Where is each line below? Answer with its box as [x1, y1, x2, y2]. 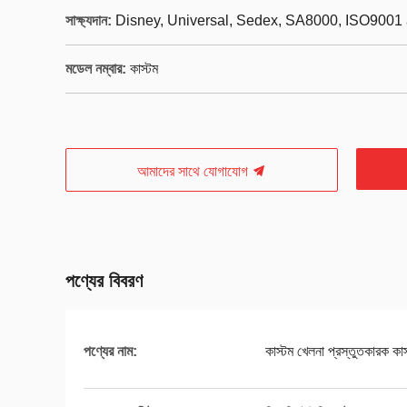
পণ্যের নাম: [84, 343, 137, 359]
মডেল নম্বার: [65, 61, 126, 76]
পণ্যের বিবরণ [65, 271, 143, 291]
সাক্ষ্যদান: [65, 13, 112, 28]
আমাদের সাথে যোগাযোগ [137, 164, 252, 179]
